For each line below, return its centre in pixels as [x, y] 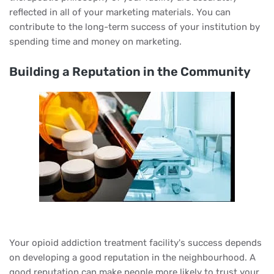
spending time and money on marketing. [95, 42]
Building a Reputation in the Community [130, 72]
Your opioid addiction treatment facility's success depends [135, 243]
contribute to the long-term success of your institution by [135, 27]
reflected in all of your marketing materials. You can [120, 12]
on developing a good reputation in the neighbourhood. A [132, 257]
